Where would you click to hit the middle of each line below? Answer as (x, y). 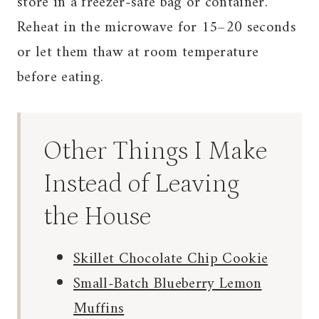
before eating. (61, 78)
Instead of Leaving (141, 184)
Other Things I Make (155, 152)
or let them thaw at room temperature (138, 53)
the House (97, 217)
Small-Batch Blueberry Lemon (168, 284)
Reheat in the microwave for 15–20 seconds (157, 28)
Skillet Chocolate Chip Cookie (171, 259)
